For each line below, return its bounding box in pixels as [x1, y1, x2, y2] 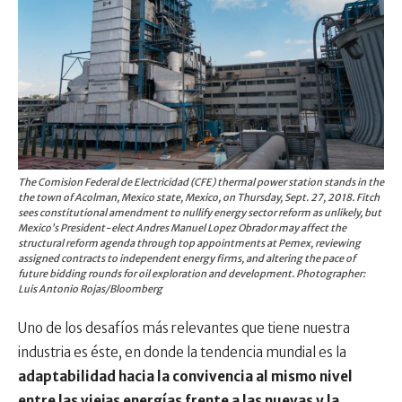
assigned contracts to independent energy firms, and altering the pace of [18, 251, 355, 265]
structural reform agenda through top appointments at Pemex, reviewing [18, 236, 361, 249]
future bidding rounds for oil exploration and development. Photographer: [18, 267, 365, 280]
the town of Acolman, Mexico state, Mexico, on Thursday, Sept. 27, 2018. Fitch [18, 190, 380, 204]
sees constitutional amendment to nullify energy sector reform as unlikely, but [18, 205, 381, 219]
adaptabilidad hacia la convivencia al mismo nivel [18, 367, 353, 385]
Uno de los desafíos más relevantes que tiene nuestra [18, 319, 350, 336]
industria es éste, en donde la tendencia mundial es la [18, 343, 346, 361]
